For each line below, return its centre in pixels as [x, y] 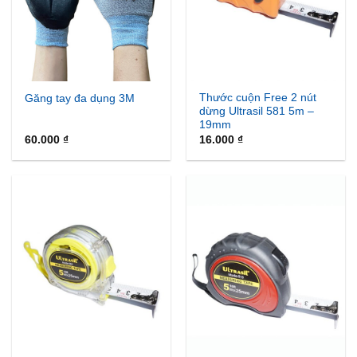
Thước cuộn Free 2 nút [258, 98]
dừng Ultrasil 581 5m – [257, 112]
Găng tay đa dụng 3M [80, 99]
